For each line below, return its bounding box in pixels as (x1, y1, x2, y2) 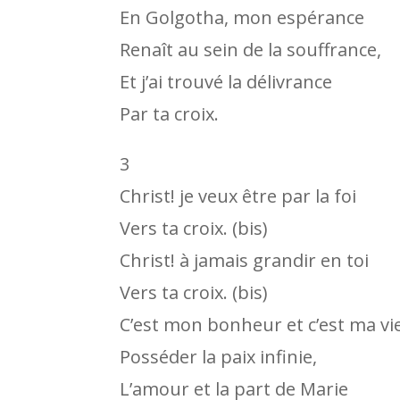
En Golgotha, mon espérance (120, 4, 365, 29)
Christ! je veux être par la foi (120, 183, 357, 208)
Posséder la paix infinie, (120, 344, 318, 369)
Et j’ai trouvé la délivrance (120, 69, 333, 94)
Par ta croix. (120, 101, 220, 126)
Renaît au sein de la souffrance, (120, 37, 382, 62)
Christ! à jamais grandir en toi (120, 247, 370, 272)
